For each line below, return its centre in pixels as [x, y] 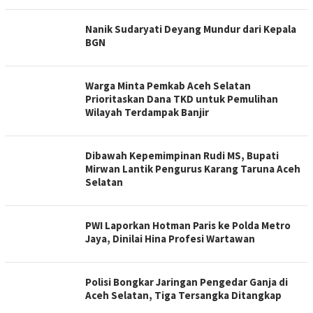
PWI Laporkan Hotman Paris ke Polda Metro [188, 225]
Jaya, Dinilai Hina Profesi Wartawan [170, 238]
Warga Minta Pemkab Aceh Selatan [168, 85]
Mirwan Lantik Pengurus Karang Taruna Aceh [193, 168]
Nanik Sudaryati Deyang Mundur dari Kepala [191, 29]
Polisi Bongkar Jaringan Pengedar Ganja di [187, 282]
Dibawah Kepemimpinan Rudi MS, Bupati [182, 155]
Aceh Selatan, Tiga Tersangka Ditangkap [183, 295]
